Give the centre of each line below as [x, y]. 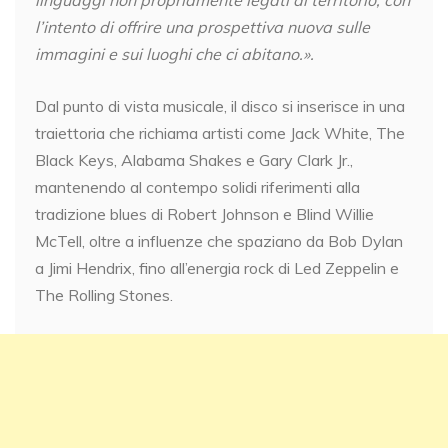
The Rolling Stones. [104, 294]
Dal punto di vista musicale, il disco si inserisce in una [220, 105]
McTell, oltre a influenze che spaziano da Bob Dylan [219, 240]
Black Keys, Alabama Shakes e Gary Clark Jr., [194, 159]
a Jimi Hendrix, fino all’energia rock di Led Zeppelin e [217, 267]
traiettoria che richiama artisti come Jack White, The [220, 132]
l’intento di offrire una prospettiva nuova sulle [202, 26]
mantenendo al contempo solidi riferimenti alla [197, 186]
